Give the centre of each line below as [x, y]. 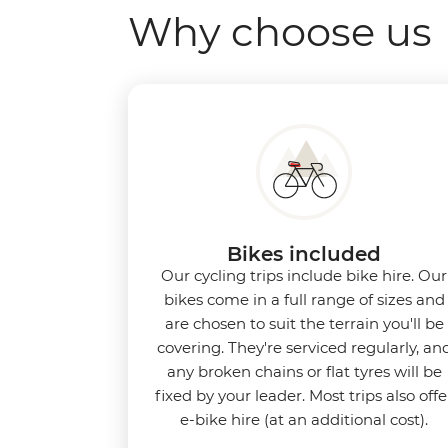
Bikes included [304, 253]
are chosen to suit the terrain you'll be [304, 323]
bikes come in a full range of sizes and [304, 299]
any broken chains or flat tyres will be [304, 371]
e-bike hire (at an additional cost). [304, 419]
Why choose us [280, 31]
